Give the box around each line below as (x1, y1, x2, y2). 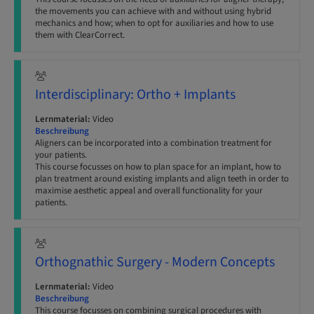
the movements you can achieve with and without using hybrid (35, 5, 271, 18)
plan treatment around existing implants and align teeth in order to (35, 172, 289, 185)
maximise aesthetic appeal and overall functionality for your (35, 184, 263, 197)
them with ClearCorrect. (35, 29, 125, 41)
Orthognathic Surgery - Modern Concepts (35, 252, 275, 272)
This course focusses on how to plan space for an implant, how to (35, 161, 281, 173)
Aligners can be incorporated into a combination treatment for (35, 137, 272, 149)
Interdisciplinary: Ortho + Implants (35, 85, 235, 104)
